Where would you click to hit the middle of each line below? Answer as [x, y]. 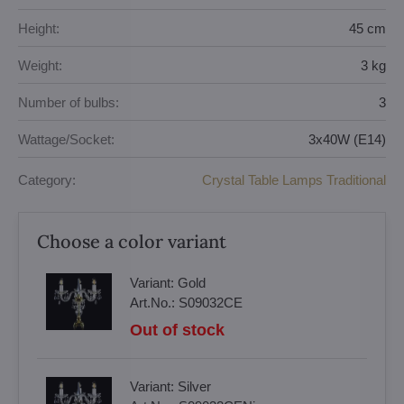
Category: [47, 179]
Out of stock [177, 330]
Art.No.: [154, 303]
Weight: [40, 65]
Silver [194, 386]
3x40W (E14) [347, 139]
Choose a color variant [132, 241]
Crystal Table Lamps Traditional [294, 179]
